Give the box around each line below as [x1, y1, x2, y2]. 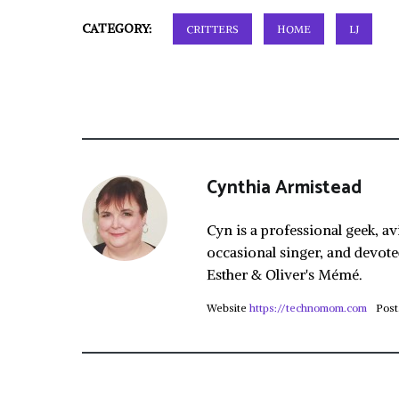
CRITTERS [186, 22, 239, 36]
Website [207, 301, 247, 314]
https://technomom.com [249, 301, 367, 314]
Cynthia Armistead [207, 173, 362, 203]
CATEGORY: [82, 20, 155, 37]
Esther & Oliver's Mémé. [207, 265, 362, 283]
